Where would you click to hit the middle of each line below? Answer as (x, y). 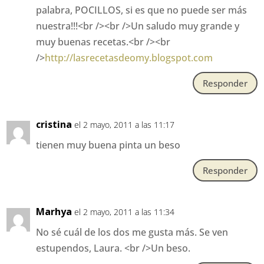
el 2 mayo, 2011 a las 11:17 (125, 125)
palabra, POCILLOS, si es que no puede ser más (142, 10)
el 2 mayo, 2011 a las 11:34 (125, 212)
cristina (54, 125)
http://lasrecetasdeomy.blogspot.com (129, 58)
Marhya (54, 212)
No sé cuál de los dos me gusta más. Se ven (132, 232)
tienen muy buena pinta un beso (108, 145)
